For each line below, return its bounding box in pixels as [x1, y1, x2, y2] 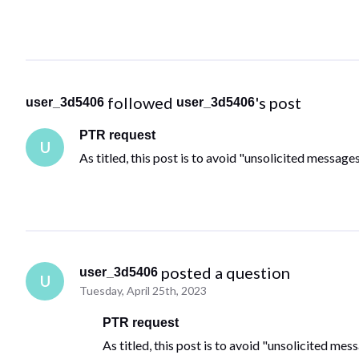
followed [107, 92, 176, 112]
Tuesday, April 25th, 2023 [79, 284, 208, 298]
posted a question [161, 263, 291, 283]
